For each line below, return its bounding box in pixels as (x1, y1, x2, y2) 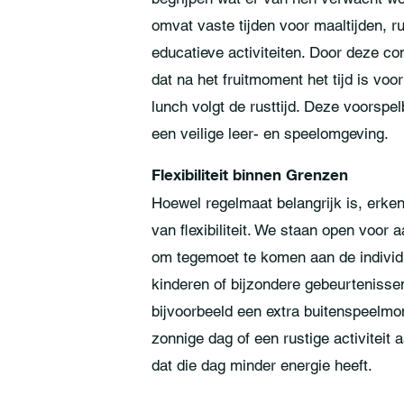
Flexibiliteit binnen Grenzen (151, 165, 348, 184)
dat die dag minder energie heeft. (151, 356, 372, 374)
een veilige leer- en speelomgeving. (151, 124, 389, 142)
